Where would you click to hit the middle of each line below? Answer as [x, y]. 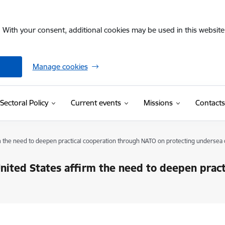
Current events [96, 103]
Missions [158, 103]
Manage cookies [60, 67]
